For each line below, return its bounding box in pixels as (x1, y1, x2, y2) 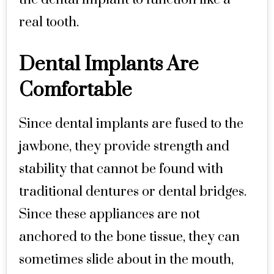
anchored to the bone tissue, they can (19, 229, 240, 245)
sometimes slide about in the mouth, (19, 251, 234, 268)
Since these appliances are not (19, 206, 200, 223)
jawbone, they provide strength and (19, 138, 229, 155)
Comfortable (19, 78, 132, 103)
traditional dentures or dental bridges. (19, 183, 246, 200)
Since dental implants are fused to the (19, 116, 243, 132)
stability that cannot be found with (19, 161, 223, 177)
